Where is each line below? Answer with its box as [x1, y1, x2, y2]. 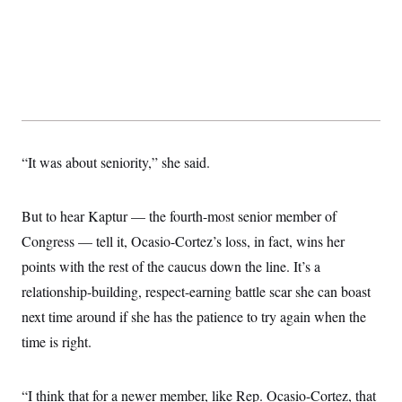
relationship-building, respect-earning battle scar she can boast [22, 282, 371, 301]
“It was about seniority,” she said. [22, 153, 210, 171]
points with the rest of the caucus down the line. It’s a [22, 257, 320, 275]
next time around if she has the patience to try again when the [22, 307, 366, 326]
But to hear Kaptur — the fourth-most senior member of [22, 206, 336, 225]
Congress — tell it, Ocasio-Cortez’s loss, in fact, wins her [22, 232, 345, 250]
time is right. [22, 332, 92, 351]
